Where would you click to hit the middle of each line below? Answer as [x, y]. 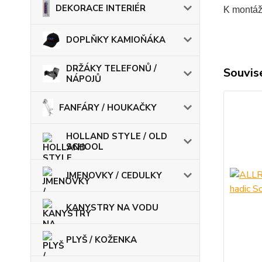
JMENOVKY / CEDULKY [114, 175]
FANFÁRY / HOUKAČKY [108, 107]
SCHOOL [85, 146]
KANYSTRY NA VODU [112, 207]
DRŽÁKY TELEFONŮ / [111, 68]
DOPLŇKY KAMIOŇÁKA [116, 40]
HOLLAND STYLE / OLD [117, 136]
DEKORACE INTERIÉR [101, 8]
